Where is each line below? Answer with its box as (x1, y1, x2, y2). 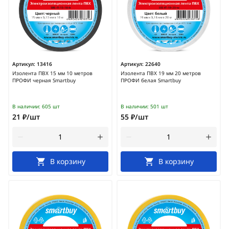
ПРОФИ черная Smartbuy (12, 77, 76, 84)
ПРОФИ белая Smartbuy (121, 77, 181, 84)
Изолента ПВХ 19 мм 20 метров (121, 70, 201, 77)
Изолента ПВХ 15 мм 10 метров (12, 70, 93, 77)
